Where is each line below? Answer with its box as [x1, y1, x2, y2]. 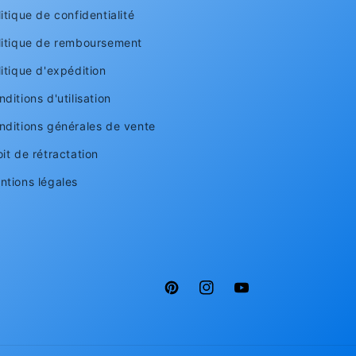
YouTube [234, 289, 282, 304]
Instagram [199, 289, 256, 304]
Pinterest [164, 289, 215, 304]
